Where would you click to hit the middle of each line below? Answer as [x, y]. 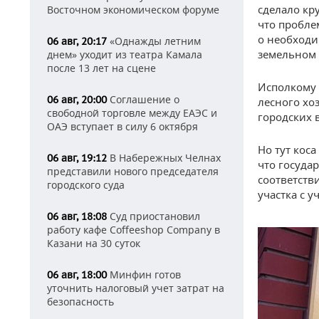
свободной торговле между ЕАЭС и [132, 113]
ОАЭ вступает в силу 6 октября [122, 126]
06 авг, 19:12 [77, 158]
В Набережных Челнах [164, 158]
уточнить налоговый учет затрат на [136, 288]
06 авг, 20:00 [77, 100]
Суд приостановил [153, 216]
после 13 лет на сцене [101, 68]
